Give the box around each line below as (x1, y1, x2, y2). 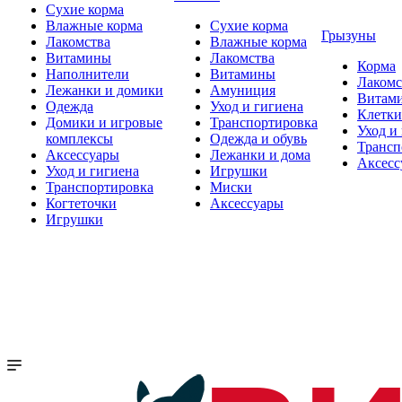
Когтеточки (46, 196, 117, 211)
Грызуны (321, 28, 376, 43)
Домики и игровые (46, 115, 162, 130)
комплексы (46, 131, 113, 146)
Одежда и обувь (210, 131, 307, 146)
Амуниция (210, 83, 275, 98)
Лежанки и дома (210, 147, 310, 162)
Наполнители (46, 66, 129, 82)
